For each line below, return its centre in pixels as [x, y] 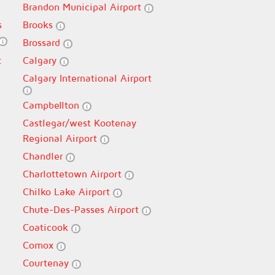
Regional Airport [61, 138]
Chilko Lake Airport [68, 192]
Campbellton [52, 105]
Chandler [44, 156]
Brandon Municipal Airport [83, 7]
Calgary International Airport [87, 78]
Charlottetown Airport [73, 174]
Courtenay [47, 263]
